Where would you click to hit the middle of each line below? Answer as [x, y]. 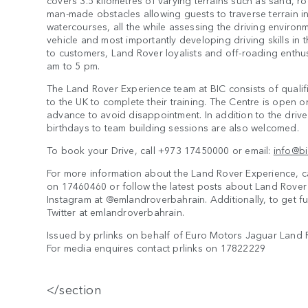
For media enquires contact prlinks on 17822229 [156, 248]
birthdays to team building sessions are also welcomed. [173, 128]
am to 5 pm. [74, 66]
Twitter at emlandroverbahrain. [115, 212]
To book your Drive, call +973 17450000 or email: [160, 150]
